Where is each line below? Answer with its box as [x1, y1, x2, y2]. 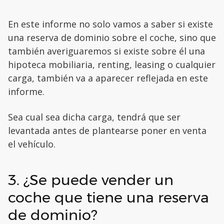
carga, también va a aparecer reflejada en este [8, 72, 208, 84]
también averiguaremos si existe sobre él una [8, 45, 205, 57]
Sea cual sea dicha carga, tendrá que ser [8, 111, 180, 123]
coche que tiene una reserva [8, 188, 209, 206]
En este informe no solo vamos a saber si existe [8, 18, 213, 30]
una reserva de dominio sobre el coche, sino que [8, 31, 216, 44]
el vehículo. [8, 138, 55, 150]
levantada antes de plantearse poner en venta [8, 124, 206, 137]
